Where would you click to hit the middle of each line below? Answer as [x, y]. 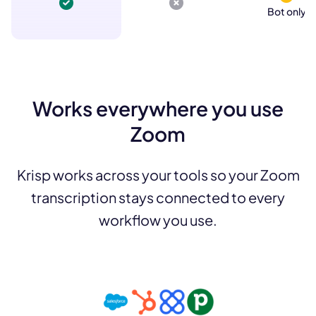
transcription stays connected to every [158, 197]
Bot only [286, 12]
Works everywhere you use [158, 109]
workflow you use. [158, 220]
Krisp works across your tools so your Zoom [158, 175]
